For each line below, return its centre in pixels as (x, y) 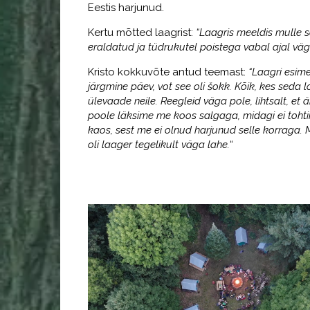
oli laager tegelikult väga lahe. (159, 145)
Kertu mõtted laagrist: (140, 33)
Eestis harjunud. (126, 8)
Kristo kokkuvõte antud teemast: (167, 72)
